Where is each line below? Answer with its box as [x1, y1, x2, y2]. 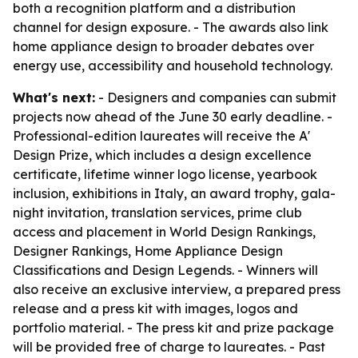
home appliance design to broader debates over [13, 38, 314, 54]
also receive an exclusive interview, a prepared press [13, 281, 340, 297]
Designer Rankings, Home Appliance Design [13, 243, 283, 259]
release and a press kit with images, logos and [13, 300, 298, 316]
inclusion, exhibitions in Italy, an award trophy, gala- [13, 185, 336, 201]
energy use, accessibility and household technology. [13, 58, 332, 74]
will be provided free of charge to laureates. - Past [13, 339, 325, 355]
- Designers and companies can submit [95, 89, 336, 105]
